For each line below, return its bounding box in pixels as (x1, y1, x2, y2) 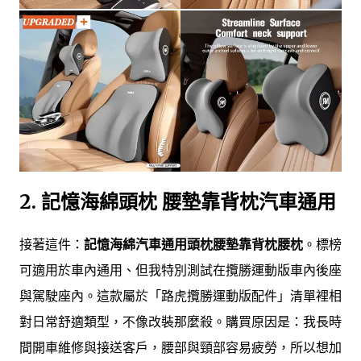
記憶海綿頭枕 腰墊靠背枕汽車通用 (41, 189, 336, 214)
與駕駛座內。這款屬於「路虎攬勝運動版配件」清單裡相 (19, 287, 342, 304)
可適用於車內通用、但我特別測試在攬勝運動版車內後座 (19, 261, 342, 278)
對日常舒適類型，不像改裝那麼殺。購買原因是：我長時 (19, 313, 342, 330)
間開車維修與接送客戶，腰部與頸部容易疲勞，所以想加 (19, 338, 342, 355)
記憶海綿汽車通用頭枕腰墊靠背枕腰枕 (84, 235, 303, 252)
